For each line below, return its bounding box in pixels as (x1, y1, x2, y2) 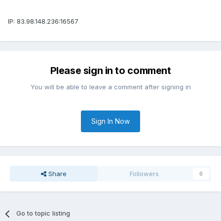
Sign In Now (91, 117, 130, 126)
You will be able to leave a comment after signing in (30, 83, 191, 91)
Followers (130, 170, 159, 178)
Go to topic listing (16, 209, 71, 218)
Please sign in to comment (50, 65, 171, 77)
